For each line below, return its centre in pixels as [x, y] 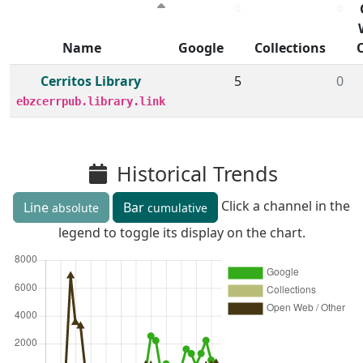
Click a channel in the [286, 206]
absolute [75, 208]
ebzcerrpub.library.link [91, 101]
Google [201, 48]
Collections [290, 48]
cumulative [177, 208]
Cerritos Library [91, 81]
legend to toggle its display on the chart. [181, 233]
